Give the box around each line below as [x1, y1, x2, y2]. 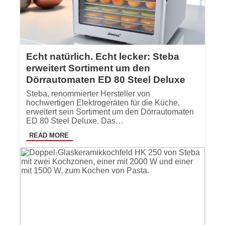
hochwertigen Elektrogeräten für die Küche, [26, 98, 180, 107]
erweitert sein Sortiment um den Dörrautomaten [26, 107, 194, 116]
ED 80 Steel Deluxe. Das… [26, 116, 124, 125]
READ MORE [29, 131, 69, 139]
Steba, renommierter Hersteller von [26, 89, 150, 98]
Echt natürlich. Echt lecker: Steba [26, 51, 179, 62]
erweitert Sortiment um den [26, 62, 150, 73]
